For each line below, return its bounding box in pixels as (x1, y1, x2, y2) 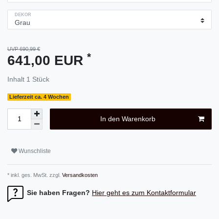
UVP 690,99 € (7, 46, 40, 52)
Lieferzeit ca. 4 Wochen (9, 94, 69, 100)
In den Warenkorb (100, 115, 155, 123)
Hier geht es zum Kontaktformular (92, 188, 197, 197)
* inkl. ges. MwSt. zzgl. (7, 172, 61, 178)
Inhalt (7, 75, 26, 84)
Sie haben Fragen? (27, 188, 90, 197)
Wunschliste (19, 147, 51, 154)
